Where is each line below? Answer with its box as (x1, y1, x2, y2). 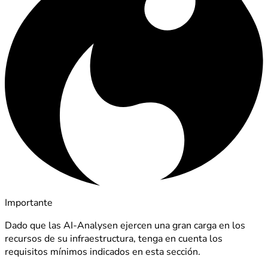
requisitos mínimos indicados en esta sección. (5, 245, 200, 259)
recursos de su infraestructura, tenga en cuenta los (5, 232, 223, 246)
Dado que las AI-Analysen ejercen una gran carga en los (5, 219, 245, 233)
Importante (5, 196, 53, 210)
